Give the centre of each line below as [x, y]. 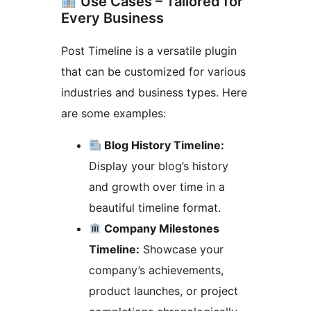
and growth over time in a [157, 186]
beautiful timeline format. [155, 207]
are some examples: [114, 113]
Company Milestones [161, 228]
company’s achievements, [156, 270]
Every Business [112, 18]
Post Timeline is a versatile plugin [149, 50]
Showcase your [182, 249]
